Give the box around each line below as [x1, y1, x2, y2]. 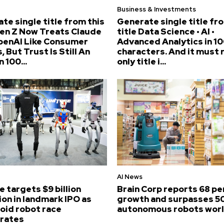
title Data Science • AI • [116, 25, 214, 37]
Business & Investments [116, 4, 196, 13]
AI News [116, 172, 142, 181]
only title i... [116, 55, 166, 67]
